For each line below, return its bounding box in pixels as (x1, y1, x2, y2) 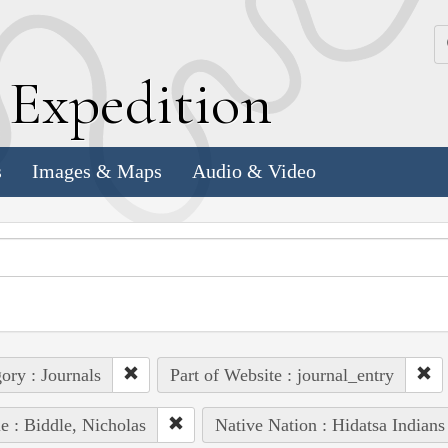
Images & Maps (32, 160, 162, 183)
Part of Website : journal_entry (169, 364, 394, 385)
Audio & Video (192, 160, 316, 183)
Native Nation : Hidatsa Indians (214, 414, 445, 435)
